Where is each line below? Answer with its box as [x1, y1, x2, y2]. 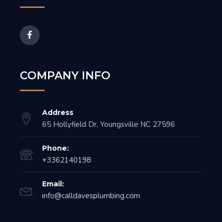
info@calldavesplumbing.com [42, 190, 140, 201]
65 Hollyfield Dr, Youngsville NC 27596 [42, 119, 175, 129]
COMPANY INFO [20, 68, 111, 82]
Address [42, 108, 73, 117]
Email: [42, 179, 64, 188]
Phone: [42, 143, 69, 153]
